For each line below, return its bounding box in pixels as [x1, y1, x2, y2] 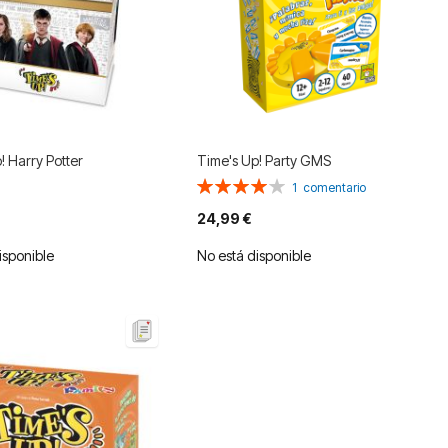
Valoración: [195, 174, 267, 192]
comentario [302, 179, 366, 195]
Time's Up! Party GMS [196, 152, 331, 170]
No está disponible [196, 246, 311, 264]
